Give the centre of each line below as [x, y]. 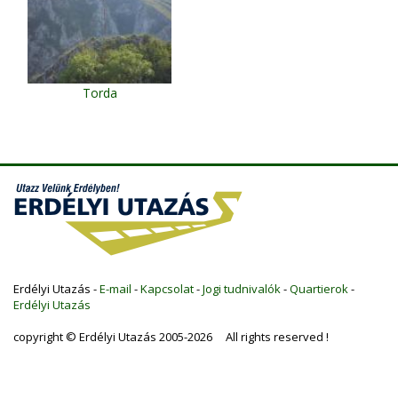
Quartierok [319, 288]
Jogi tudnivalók [242, 288]
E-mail [115, 288]
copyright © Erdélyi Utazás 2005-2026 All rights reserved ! [171, 336]
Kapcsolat [167, 288]
